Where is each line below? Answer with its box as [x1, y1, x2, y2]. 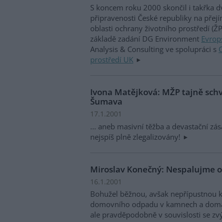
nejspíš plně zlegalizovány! [90, 131, 182, 142]
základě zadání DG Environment [90, 33, 201, 44]
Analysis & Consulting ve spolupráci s [90, 44, 219, 54]
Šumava [90, 96, 122, 108]
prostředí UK [90, 54, 133, 64]
